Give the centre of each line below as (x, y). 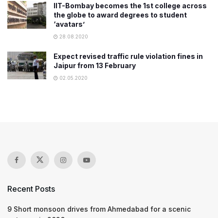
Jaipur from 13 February (95, 65)
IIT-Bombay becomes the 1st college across (130, 5)
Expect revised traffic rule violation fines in (128, 56)
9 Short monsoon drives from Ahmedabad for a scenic (99, 209)
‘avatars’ (69, 24)
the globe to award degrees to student (120, 15)
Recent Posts (31, 189)
